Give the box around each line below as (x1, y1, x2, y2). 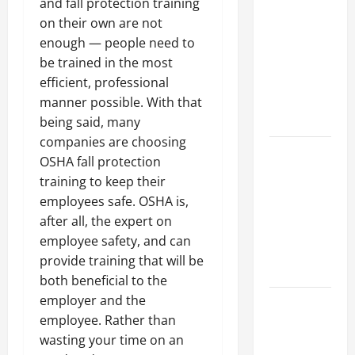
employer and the (40, 292, 146, 310)
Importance (269, 313, 329, 332)
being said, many (40, 113, 140, 132)
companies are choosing (40, 133, 186, 151)
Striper (269, 202, 306, 221)
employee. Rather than (40, 311, 176, 330)
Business (269, 91, 315, 110)
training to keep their (40, 173, 166, 191)
